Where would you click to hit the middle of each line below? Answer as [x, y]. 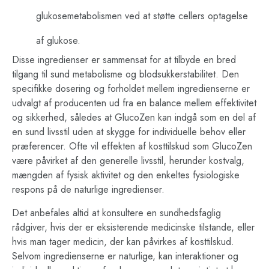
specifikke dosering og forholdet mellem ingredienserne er [131, 89]
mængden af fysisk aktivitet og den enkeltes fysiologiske [126, 175]
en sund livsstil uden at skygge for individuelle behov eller [129, 132]
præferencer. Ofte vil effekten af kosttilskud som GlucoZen [132, 147]
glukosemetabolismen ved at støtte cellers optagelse [142, 16]
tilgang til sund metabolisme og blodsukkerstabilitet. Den [125, 74]
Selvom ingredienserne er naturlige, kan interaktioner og [125, 256]
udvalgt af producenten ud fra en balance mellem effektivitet [134, 103]
